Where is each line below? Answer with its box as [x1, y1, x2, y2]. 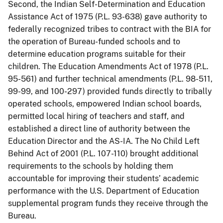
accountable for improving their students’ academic [8, 173, 199, 183]
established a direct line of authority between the [8, 123, 190, 133]
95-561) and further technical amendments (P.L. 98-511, [8, 74, 213, 84]
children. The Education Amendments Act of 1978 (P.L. [8, 61, 209, 71]
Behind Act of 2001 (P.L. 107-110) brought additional [8, 148, 199, 158]
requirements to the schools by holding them [8, 161, 173, 171]
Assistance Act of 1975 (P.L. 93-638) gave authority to [8, 11, 207, 21]
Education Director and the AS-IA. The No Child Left [8, 136, 200, 146]
